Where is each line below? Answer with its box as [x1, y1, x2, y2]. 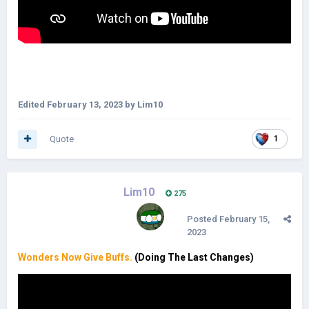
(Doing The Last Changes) [134, 252, 254, 263]
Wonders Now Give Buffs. [18, 252, 134, 263]
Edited [18, 99, 47, 110]
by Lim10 [123, 99, 163, 110]
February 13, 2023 [47, 99, 123, 110]
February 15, [219, 214, 270, 224]
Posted [187, 214, 219, 224]
